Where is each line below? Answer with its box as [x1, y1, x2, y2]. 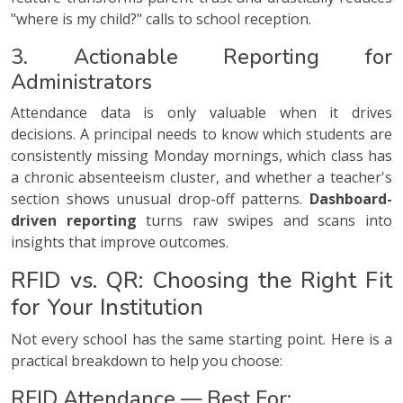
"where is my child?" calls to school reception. [11, 9, 311, 30]
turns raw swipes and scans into [136, 210, 393, 231]
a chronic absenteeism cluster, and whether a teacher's [11, 167, 392, 188]
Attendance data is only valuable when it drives [11, 103, 392, 123]
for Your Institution [11, 291, 203, 324]
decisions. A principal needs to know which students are [11, 124, 392, 145]
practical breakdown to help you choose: [11, 351, 282, 372]
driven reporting [11, 210, 137, 231]
